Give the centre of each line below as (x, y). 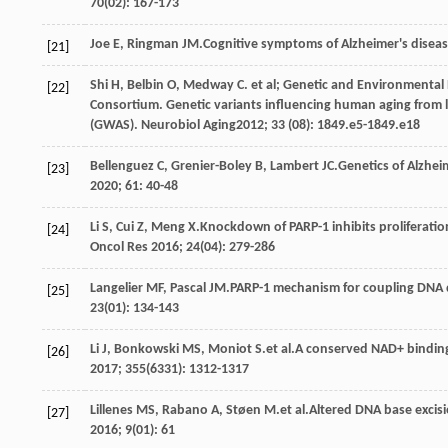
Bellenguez (122, 166)
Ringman (153, 44)
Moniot (230, 349)
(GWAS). (115, 125)
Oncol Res (119, 247)
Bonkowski (146, 349)
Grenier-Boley (211, 166)
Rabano (185, 410)
